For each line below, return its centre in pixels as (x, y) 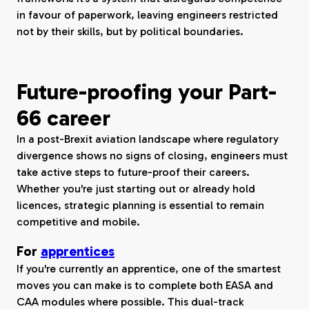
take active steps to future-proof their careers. (133, 172)
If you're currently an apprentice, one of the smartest (149, 269)
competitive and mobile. (78, 222)
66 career (63, 118)
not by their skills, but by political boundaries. (130, 31)
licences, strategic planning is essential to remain (140, 205)
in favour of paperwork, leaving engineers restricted (147, 15)
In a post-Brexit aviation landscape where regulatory (148, 139)
